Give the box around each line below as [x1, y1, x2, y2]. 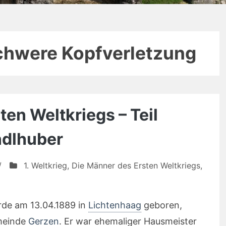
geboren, [141, 200, 182, 210]
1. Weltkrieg [24, 160, 67, 171]
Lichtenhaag [88, 200, 141, 210]
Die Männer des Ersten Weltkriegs [72, 160, 200, 171]
